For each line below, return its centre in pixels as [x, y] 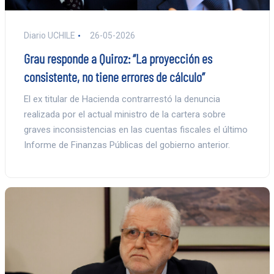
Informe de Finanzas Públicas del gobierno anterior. [127, 145]
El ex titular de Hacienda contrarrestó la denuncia [122, 99]
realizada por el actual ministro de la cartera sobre [124, 115]
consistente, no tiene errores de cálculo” [114, 77]
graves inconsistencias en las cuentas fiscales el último [135, 130]
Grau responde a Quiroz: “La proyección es [118, 58]
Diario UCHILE [49, 36]
